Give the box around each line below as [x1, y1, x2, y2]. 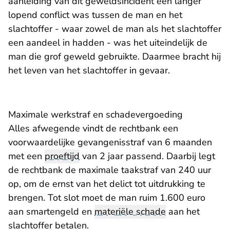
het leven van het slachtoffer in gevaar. [8, 64, 172, 77]
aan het [166, 205, 200, 218]
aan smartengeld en [8, 205, 94, 218]
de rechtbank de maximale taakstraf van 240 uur [8, 164, 211, 177]
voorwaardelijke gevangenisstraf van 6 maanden [8, 136, 212, 149]
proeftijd [45, 150, 80, 163]
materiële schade [94, 205, 166, 218]
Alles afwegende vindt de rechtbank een [8, 122, 178, 135]
